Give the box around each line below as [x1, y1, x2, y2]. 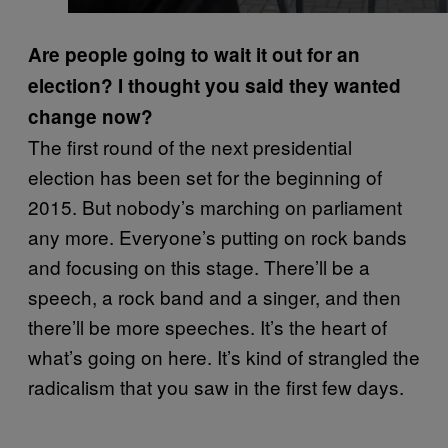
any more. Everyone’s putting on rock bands [28, 222, 407, 250]
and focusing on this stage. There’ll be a [28, 252, 370, 280]
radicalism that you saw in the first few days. [28, 372, 404, 400]
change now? [28, 102, 153, 130]
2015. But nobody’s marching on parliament [28, 192, 402, 220]
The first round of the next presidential [28, 132, 352, 160]
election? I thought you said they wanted [28, 71, 401, 99]
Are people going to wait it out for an [28, 40, 360, 68]
